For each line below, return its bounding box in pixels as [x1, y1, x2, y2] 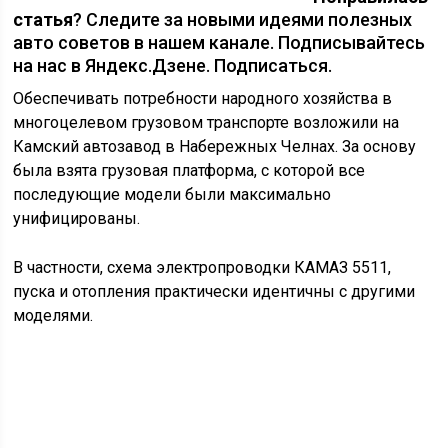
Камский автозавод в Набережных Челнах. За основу [13, 91, 417, 110]
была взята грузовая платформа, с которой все [13, 115, 366, 134]
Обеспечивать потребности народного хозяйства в [13, 43, 393, 62]
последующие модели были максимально [13, 139, 332, 158]
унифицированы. [13, 163, 141, 182]
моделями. [13, 260, 94, 279]
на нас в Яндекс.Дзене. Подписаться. [13, 9, 333, 30]
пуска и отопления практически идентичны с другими [13, 236, 416, 255]
